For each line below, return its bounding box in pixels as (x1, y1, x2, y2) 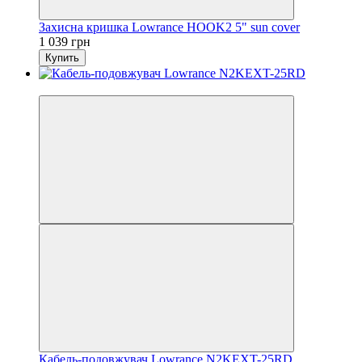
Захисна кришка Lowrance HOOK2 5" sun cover (39, 19, 300, 34)
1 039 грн (39, 34, 90, 48)
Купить (45, 51, 79, 64)
